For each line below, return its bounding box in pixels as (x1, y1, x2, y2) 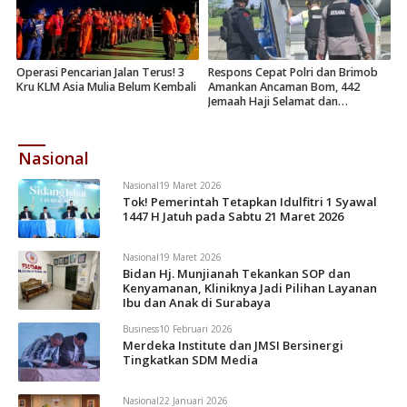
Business (123, 323, 159, 336)
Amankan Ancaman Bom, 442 (208, 79, 360, 95)
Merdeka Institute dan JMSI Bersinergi (123, 337, 343, 354)
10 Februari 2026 (159, 323, 233, 336)
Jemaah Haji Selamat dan (208, 94, 338, 110)
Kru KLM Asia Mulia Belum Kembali (16, 79, 196, 95)
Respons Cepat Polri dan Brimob (208, 65, 378, 81)
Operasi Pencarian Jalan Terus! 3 (16, 65, 184, 81)
